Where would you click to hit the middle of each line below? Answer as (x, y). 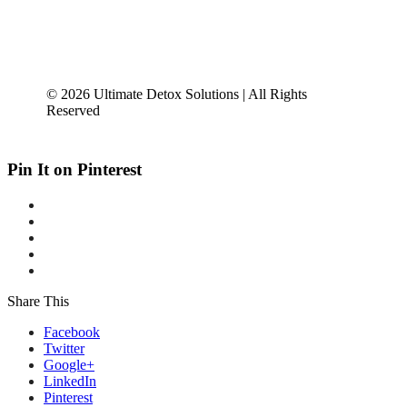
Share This (38, 301)
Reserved (74, 111)
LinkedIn (70, 381)
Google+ (69, 364)
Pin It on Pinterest (74, 170)
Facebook (72, 332)
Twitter (64, 348)
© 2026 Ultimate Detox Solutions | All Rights (177, 94)
